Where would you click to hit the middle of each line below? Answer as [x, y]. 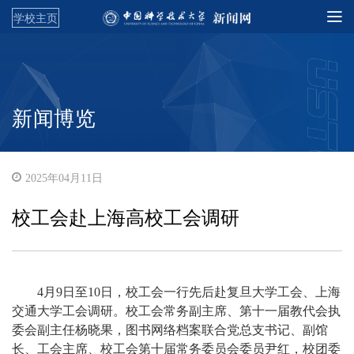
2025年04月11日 [64, 178]
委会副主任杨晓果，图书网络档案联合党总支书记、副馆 [170, 330]
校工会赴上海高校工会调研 [126, 218]
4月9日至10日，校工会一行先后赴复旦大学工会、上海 [189, 292]
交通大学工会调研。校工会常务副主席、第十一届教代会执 [176, 311]
